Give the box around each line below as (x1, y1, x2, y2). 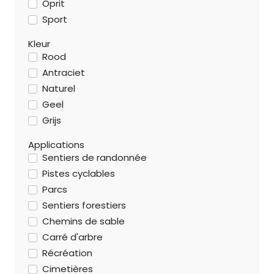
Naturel (42, 81, 75, 95)
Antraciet (42, 65, 85, 79)
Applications (28, 138, 84, 151)
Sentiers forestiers (42, 198, 126, 212)
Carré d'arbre (42, 230, 103, 243)
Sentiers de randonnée (42, 150, 147, 164)
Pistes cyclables (42, 166, 115, 180)
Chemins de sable (42, 214, 125, 228)
